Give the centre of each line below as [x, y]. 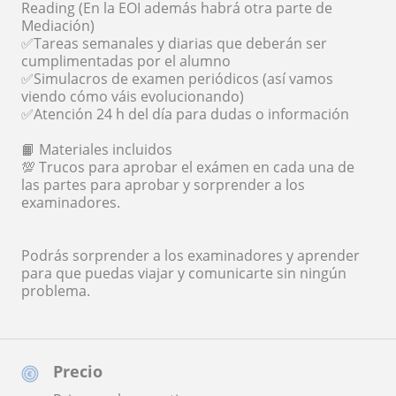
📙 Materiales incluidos [97, 150]
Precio [78, 372]
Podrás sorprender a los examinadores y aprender [190, 256]
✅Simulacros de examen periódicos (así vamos [177, 79]
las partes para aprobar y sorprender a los [163, 185]
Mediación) [58, 26]
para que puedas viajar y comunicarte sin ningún [184, 274]
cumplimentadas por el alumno [126, 61]
